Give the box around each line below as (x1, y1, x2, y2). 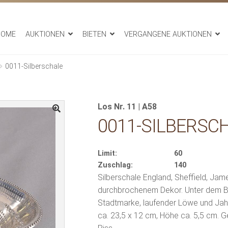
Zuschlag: (97, 160, 133, 169)
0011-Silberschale (5, 62, 63, 70)
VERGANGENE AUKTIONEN (124, 30, 212, 39)
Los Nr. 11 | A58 (97, 101, 157, 111)
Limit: (97, 149, 117, 158)
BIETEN (82, 30, 106, 39)
